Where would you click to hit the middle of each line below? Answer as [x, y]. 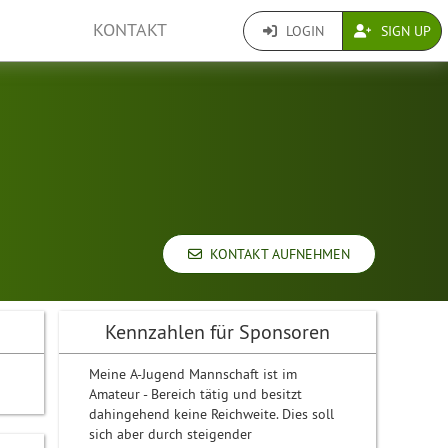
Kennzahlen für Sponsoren [218, 331]
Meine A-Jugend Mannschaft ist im [193, 374]
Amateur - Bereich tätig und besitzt [196, 394]
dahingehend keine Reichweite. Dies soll [212, 414]
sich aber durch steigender [171, 434]
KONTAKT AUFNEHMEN [276, 254]
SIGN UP [403, 30]
